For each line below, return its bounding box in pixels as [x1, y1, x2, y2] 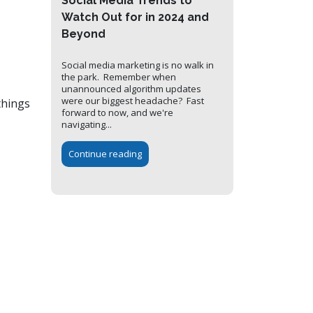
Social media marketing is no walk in [61, 59, 214, 72]
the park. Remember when [61, 71, 176, 84]
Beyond [61, 27, 105, 41]
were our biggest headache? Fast [61, 94, 204, 108]
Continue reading [68, 147, 142, 161]
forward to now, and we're [61, 106, 173, 119]
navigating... [61, 118, 112, 131]
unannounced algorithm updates [61, 82, 201, 96]
